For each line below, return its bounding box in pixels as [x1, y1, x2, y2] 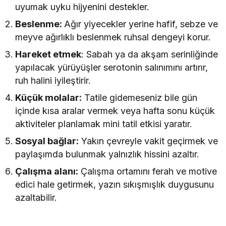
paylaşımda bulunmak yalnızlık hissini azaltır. [15, 148, 200, 159]
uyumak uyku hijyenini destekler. [15, 1, 150, 12]
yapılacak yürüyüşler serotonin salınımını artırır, [15, 62, 208, 73]
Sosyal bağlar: [15, 135, 79, 146]
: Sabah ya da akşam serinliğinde [81, 48, 218, 60]
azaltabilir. [15, 192, 57, 203]
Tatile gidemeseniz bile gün [82, 92, 198, 103]
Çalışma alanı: [15, 165, 79, 177]
